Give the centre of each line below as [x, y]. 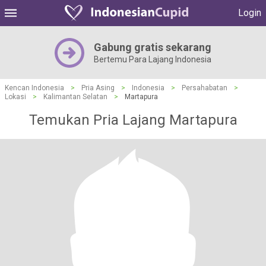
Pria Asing [98, 88]
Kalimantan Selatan [75, 97]
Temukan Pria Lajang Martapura [133, 120]
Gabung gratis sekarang [153, 47]
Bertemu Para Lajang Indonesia [153, 59]
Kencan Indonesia [34, 88]
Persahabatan [205, 88]
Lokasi [15, 97]
